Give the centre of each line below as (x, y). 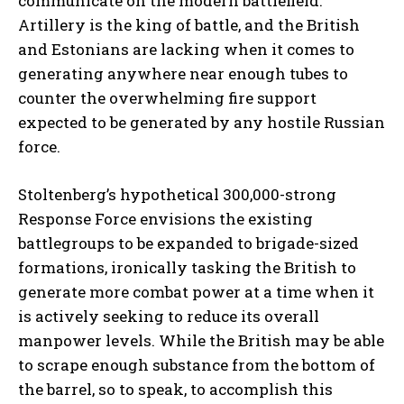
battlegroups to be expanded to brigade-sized (188, 243)
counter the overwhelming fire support (167, 98)
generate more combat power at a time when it (196, 292)
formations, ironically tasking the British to (187, 267)
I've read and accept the (110, 181)
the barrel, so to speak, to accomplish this (175, 389)
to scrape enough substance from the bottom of (197, 365)
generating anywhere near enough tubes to (183, 73)
